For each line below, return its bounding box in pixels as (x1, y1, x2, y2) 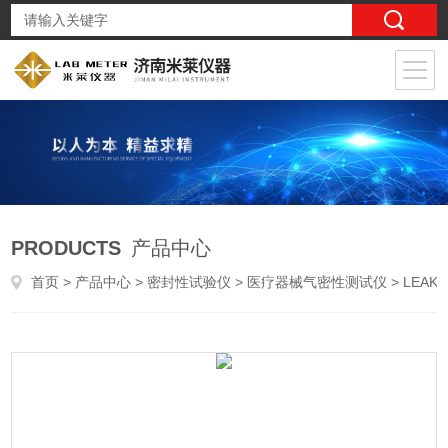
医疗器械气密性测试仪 (247, 274, 388, 290)
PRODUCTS (11, 237, 122, 259)
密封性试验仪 (147, 274, 232, 290)
